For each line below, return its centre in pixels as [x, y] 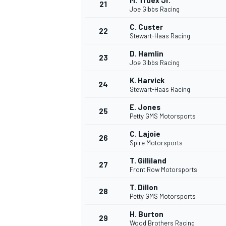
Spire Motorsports [156, 143]
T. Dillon [144, 187]
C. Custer [146, 27]
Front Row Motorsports [163, 170]
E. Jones [145, 107]
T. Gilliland [148, 161]
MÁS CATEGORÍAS [107, 133]
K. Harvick [147, 80]
